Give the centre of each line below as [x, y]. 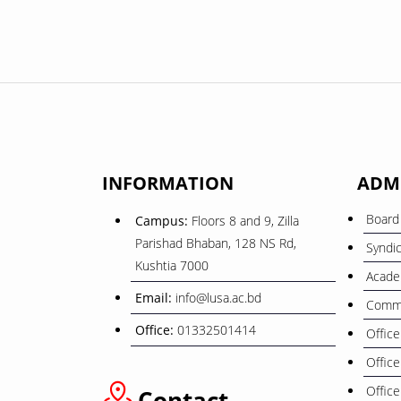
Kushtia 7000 [172, 265]
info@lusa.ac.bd [218, 297]
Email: [155, 297]
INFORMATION [168, 183]
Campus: [163, 220]
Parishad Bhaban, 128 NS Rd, [216, 243]
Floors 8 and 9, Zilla [245, 220]
